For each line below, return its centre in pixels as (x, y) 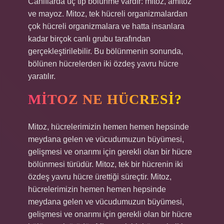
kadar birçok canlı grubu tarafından (89, 39)
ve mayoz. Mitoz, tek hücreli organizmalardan (108, 14)
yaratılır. (42, 76)
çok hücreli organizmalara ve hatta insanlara (106, 26)
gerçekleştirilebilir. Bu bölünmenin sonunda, (105, 51)
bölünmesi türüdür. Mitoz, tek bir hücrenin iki (105, 164)
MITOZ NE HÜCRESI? (105, 99)
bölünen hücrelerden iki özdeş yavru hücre (103, 64)
